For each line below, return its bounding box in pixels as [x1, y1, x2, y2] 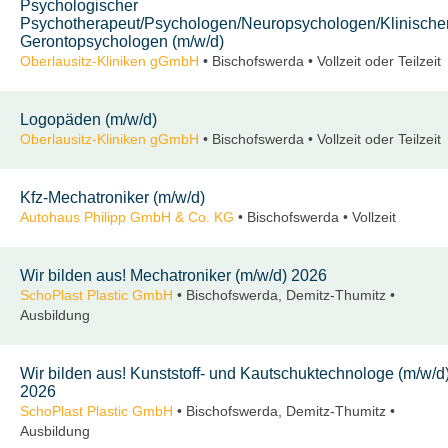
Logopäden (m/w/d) [20, 111, 157, 129]
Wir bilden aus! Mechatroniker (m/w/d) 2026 [20, 267, 327, 285]
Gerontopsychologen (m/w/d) [20, 33, 224, 51]
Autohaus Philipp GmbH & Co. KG [20, 209, 234, 226]
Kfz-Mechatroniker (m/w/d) [20, 189, 205, 207]
